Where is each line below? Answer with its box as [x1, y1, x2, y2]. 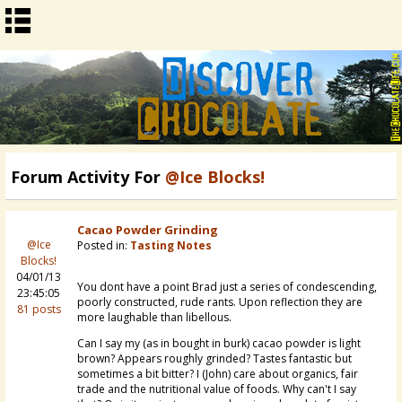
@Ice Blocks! [165, 166, 265, 188]
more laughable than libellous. [77, 310, 232, 326]
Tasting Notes [130, 238, 212, 254]
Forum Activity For [11, 166, 165, 188]
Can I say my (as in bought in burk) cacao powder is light [77, 336, 361, 352]
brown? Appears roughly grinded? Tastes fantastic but [77, 351, 352, 367]
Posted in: [77, 238, 130, 254]
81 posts [16, 301, 61, 318]
